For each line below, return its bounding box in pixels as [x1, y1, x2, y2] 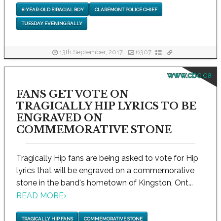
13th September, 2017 [58, 48, 125, 56]
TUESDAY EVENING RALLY [21, 20, 82, 26]
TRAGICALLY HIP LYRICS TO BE [16, 100, 196, 112]
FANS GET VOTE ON [16, 88, 129, 100]
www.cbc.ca [167, 71, 212, 80]
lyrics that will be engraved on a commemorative [16, 166, 194, 175]
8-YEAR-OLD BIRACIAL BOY [21, 6, 84, 12]
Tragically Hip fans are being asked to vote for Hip [16, 153, 198, 163]
